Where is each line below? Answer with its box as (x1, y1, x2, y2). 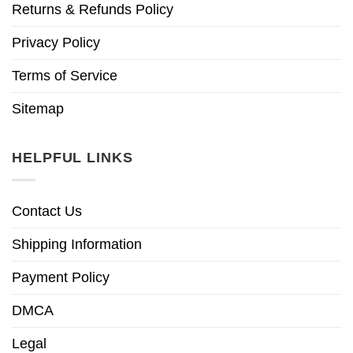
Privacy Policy (12, 34, 100, 50)
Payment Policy (12, 269, 110, 285)
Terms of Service (12, 67, 117, 84)
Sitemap (12, 100, 64, 117)
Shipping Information (12, 236, 142, 252)
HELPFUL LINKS (12, 149, 133, 165)
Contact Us (12, 203, 82, 219)
